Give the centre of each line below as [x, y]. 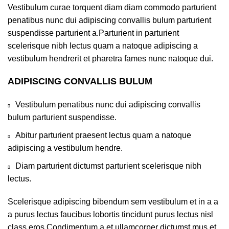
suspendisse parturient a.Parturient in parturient [93, 33]
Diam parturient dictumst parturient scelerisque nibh [108, 166]
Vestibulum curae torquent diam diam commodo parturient [112, 7]
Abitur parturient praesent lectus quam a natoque [103, 135]
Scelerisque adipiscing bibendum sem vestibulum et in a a [113, 201]
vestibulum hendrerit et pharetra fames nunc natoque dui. [110, 58]
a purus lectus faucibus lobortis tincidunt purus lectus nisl [110, 214]
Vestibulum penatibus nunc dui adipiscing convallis [108, 104]
